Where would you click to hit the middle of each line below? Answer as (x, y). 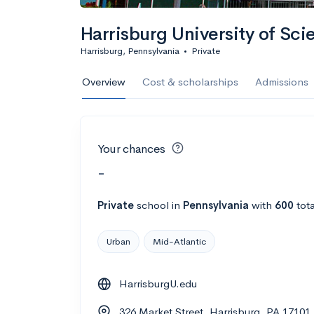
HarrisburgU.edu (158, 283)
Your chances (131, 149)
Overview (104, 82)
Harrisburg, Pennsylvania (130, 51)
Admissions (282, 82)
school (153, 205)
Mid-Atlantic (179, 241)
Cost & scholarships (190, 82)
